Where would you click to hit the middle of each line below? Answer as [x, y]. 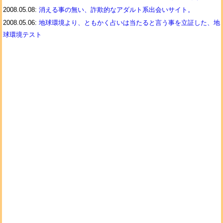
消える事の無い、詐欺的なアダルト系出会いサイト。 [116, 10]
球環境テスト [22, 35]
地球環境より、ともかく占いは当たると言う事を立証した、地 [129, 23]
